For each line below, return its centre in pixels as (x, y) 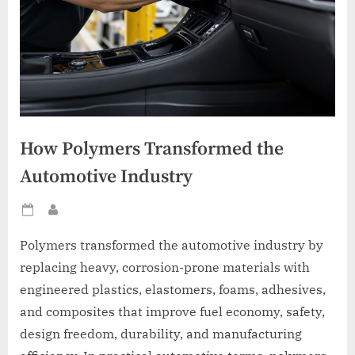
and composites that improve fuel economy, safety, (172, 312)
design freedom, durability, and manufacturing (161, 334)
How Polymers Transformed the (152, 150)
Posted (56, 218)
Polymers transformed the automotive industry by (172, 245)
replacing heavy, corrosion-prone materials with (165, 267)
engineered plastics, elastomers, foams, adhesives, (173, 290)
